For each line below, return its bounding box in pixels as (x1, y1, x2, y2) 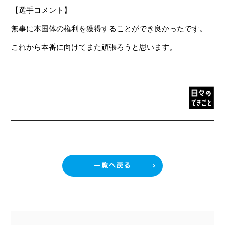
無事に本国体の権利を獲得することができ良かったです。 (11, 24, 207, 33)
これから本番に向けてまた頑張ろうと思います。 (11, 43, 177, 52)
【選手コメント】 (11, 6, 72, 15)
